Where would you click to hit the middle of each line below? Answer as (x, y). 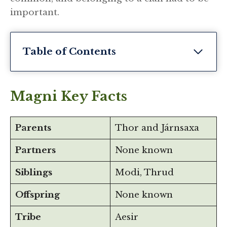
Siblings (33, 173)
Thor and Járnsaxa (157, 128)
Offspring (37, 195)
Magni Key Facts (69, 97)
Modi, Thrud (144, 173)
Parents (33, 128)
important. (35, 12)
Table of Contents (69, 52)
